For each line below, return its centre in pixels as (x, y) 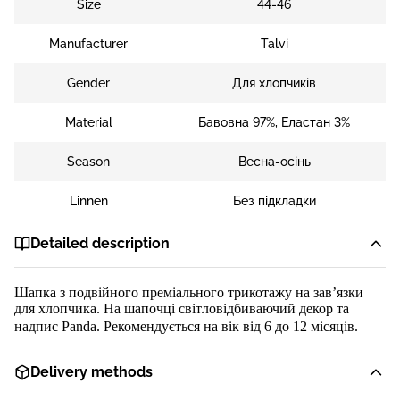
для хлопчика (55, 308)
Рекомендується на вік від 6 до (198, 326)
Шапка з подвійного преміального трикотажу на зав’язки (189, 292)
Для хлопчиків (275, 83)
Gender (89, 83)
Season (89, 162)
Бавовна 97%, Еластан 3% (275, 122)
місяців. (333, 326)
